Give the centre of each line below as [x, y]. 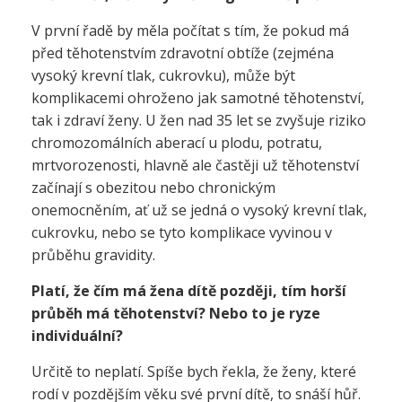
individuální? [77, 336]
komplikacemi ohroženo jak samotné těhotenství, [198, 98]
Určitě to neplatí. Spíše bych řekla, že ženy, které [194, 371]
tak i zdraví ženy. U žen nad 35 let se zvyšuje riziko [199, 120]
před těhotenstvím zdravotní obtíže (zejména [183, 53]
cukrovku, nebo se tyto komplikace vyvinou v [182, 232]
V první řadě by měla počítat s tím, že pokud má [190, 31]
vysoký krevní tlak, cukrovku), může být [163, 75]
